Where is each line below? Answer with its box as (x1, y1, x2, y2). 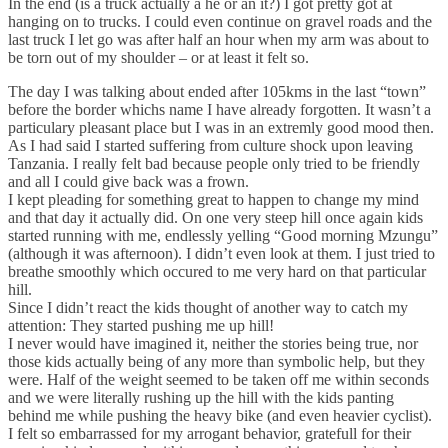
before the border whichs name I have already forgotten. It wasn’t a (8, 100, 431, 118)
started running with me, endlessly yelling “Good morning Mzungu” (8, 226, 438, 244)
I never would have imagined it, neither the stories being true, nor (8, 334, 418, 352)
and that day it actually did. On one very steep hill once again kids (8, 208, 423, 226)
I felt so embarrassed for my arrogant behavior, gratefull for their (8, 424, 411, 442)
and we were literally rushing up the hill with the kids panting (8, 388, 394, 406)
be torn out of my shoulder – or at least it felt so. (8, 48, 309, 66)
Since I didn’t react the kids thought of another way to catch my (8, 298, 408, 316)
